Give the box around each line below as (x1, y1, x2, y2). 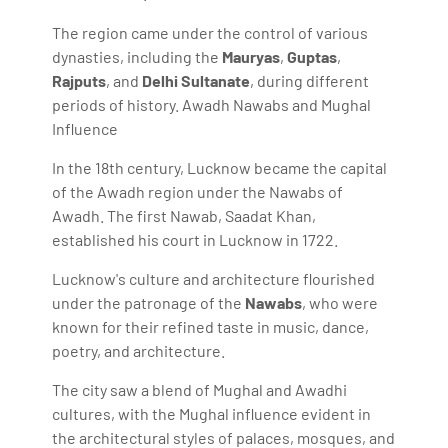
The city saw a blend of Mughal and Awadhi (52, 379, 348, 399)
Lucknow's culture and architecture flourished (52, 268, 376, 288)
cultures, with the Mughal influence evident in (52, 403, 372, 423)
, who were (302, 292, 379, 312)
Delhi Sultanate (142, 70, 251, 90)
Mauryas (222, 46, 281, 66)
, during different (250, 70, 370, 90)
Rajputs (52, 70, 107, 90)
